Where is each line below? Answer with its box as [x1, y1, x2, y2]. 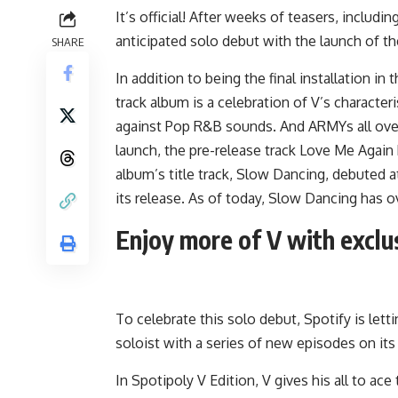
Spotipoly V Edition [131, 371, 255, 390]
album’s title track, [115, 164, 236, 183]
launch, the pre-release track [115, 140, 299, 159]
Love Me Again [299, 140, 394, 159]
